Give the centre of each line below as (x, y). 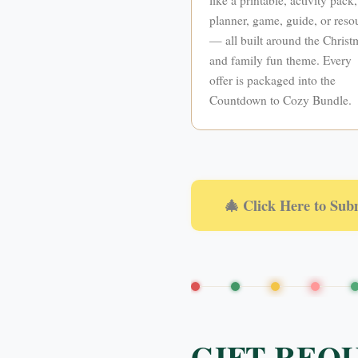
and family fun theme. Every (281, 60)
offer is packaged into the (273, 80)
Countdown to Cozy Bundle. (281, 99)
